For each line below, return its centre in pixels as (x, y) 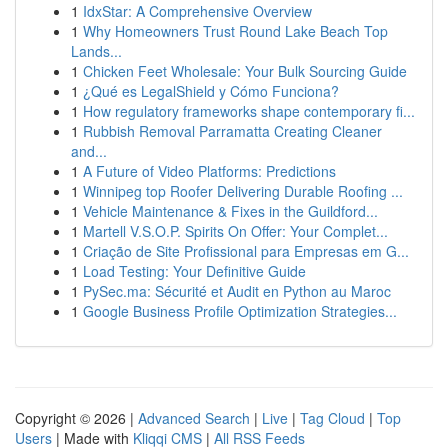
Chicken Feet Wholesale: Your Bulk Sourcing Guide (245, 71)
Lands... (96, 51)
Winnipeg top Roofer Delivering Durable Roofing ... (243, 191)
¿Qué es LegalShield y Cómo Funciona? (211, 91)
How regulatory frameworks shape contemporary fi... (249, 111)
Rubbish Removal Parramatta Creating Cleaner (232, 131)
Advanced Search (194, 418)
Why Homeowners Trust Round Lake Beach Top (235, 31)
